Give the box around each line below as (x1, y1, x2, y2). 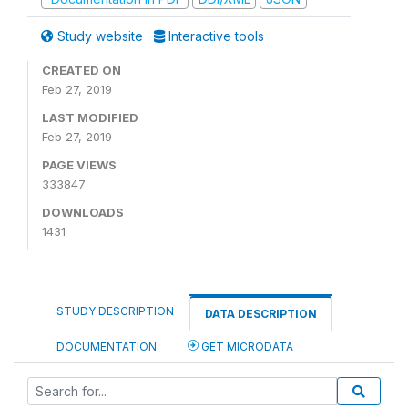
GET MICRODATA (199, 340, 293, 353)
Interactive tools (165, 28, 264, 44)
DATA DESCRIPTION (205, 307, 317, 321)
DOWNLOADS (42, 205, 124, 219)
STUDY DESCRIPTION (56, 304, 174, 318)
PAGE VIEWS (42, 158, 117, 172)
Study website (54, 28, 147, 44)
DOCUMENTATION (56, 340, 157, 353)
